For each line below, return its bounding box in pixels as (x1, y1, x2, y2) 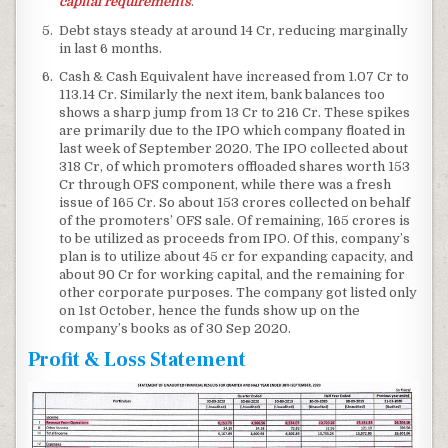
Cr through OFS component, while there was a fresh (59, 177, 392, 193)
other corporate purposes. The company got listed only (59, 285, 418, 301)
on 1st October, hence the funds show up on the (59, 303, 361, 319)
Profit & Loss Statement (28, 347, 247, 374)
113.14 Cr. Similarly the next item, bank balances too (59, 87, 386, 103)
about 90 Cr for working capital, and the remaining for (59, 267, 406, 283)
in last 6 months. (59, 40, 163, 56)
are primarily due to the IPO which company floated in (59, 123, 406, 139)
